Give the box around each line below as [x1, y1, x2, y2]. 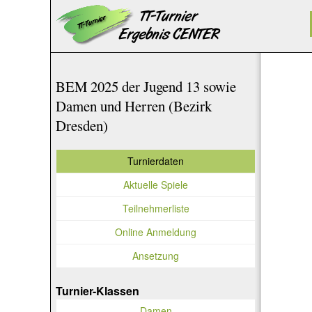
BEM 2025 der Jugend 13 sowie [56, 77, 236, 96]
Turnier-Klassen [56, 282, 139, 299]
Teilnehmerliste [122, 201, 189, 215]
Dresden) [56, 116, 108, 135]
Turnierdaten [127, 153, 185, 168]
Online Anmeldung [115, 224, 197, 239]
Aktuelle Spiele [123, 177, 189, 192]
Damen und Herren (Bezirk [56, 96, 212, 116]
